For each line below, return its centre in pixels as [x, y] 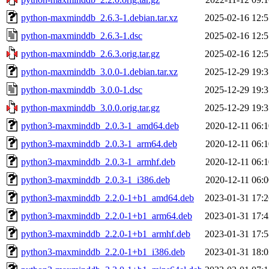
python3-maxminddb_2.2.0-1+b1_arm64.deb [107, 216]
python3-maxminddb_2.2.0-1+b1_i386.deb [103, 252]
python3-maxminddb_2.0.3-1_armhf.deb [98, 162]
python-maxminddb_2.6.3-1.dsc [82, 35]
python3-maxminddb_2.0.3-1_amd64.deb [100, 125]
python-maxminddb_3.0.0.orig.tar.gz [90, 107]
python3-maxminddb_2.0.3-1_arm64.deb [99, 144]
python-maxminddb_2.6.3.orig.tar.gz [90, 53]
